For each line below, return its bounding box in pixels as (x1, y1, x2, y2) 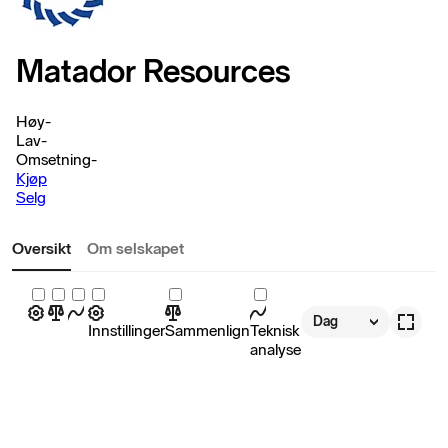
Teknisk (250, 320, 299, 340)
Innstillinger (88, 320, 165, 340)
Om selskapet (87, 238, 184, 258)
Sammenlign (165, 320, 250, 340)
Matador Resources (16, 52, 290, 91)
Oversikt (12, 238, 71, 258)
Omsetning (16, 149, 91, 169)
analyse (250, 339, 301, 359)
